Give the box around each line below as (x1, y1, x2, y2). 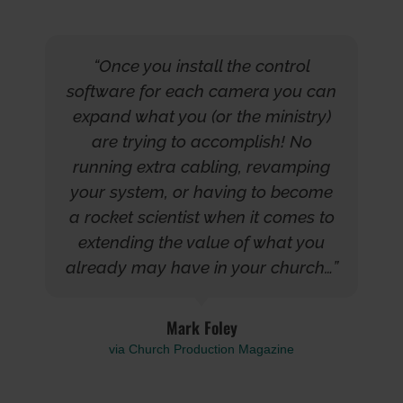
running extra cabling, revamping (73, 157, 330, 177)
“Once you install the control (93, 56, 310, 76)
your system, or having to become (70, 182, 333, 202)
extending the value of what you (78, 232, 325, 253)
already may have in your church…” (65, 257, 338, 278)
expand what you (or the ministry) (72, 106, 331, 127)
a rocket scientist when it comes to (68, 207, 335, 228)
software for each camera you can (67, 81, 336, 102)
